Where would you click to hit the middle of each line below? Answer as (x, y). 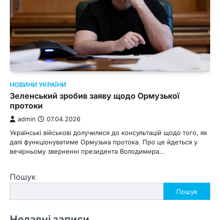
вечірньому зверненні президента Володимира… (87, 151)
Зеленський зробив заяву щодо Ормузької (95, 96)
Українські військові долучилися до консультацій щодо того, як (109, 133)
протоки (26, 106)
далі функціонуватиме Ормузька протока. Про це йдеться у (104, 142)
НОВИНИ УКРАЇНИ (38, 85)
